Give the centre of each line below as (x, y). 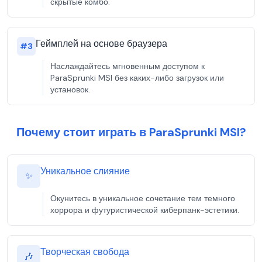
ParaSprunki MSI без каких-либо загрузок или (137, 78)
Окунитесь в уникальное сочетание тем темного (143, 198)
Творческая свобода (85, 252)
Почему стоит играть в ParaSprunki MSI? (131, 132)
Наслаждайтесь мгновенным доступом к (127, 66)
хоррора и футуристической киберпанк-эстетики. (145, 210)
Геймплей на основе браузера (101, 44)
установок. (70, 89)
